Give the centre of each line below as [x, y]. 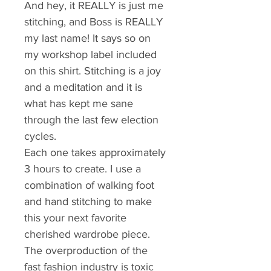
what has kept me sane [80, 104]
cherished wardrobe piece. [87, 234]
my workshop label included [92, 55]
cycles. [40, 136]
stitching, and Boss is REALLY [95, 22]
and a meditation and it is [85, 87]
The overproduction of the [87, 251]
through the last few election [93, 120]
